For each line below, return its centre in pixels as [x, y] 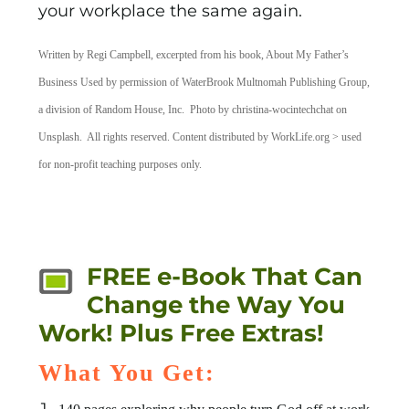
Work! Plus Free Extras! [182, 334]
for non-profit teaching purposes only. [121, 165]
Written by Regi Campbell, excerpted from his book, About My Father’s [194, 55]
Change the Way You [216, 305]
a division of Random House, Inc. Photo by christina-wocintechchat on [193, 110]
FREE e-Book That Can [225, 277]
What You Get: [127, 373]
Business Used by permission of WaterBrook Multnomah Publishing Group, [204, 83]
